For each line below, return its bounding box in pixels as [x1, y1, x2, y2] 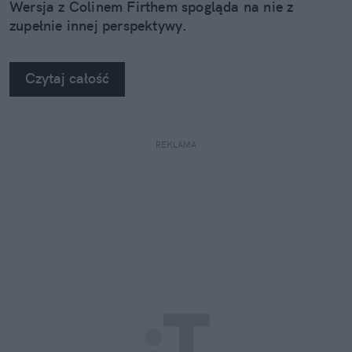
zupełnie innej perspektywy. [9, 16, 188, 35]
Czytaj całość [25, 69, 109, 88]
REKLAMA [156, 139, 196, 151]
